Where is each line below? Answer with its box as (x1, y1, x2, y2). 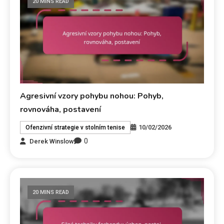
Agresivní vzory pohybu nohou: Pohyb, (20, 90, 164, 102)
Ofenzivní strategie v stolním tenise (25, 124, 125, 131)
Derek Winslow (29, 137, 74, 145)
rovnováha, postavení (20, 104, 101, 115)
